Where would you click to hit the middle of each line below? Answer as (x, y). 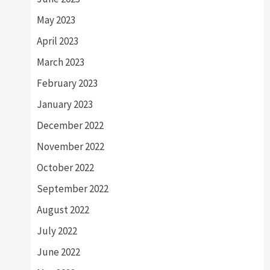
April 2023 (57, 41)
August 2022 (63, 210)
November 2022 (70, 147)
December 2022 (70, 126)
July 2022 (57, 231)
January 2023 (64, 105)
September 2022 (72, 189)
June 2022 (58, 252)
